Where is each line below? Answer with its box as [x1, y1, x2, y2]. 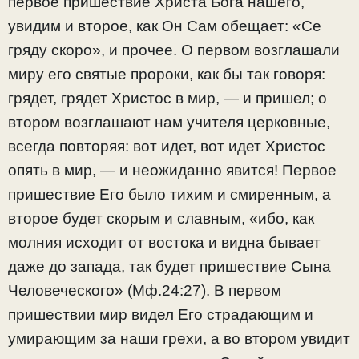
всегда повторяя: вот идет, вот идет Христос [8, 138, 325, 155]
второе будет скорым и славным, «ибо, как [8, 210, 314, 228]
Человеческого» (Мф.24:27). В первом [8, 282, 281, 300]
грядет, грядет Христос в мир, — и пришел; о [8, 90, 327, 107]
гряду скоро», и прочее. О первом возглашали [8, 42, 340, 59]
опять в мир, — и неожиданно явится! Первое [8, 162, 337, 179]
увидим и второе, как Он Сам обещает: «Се [8, 18, 321, 35]
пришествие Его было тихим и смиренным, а [8, 186, 331, 204]
